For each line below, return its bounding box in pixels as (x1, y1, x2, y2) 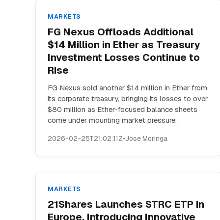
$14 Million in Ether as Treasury (48, 38, 200, 51)
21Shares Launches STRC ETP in (48, 198, 204, 211)
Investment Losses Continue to (48, 51, 200, 64)
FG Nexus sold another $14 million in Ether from (48, 83, 207, 92)
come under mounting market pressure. (48, 115, 177, 125)
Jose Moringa (125, 134, 167, 143)
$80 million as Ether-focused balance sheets (48, 105, 197, 114)
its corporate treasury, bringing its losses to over (48, 94, 208, 103)
